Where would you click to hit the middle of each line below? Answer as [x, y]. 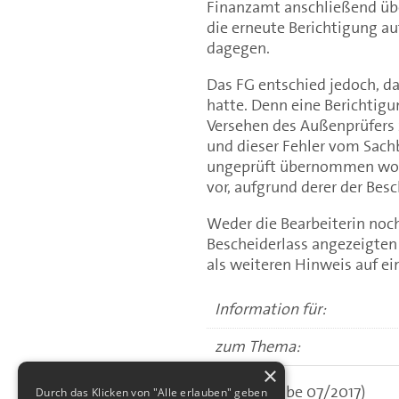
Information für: [270, 309]
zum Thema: [257, 346]
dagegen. [238, 48]
